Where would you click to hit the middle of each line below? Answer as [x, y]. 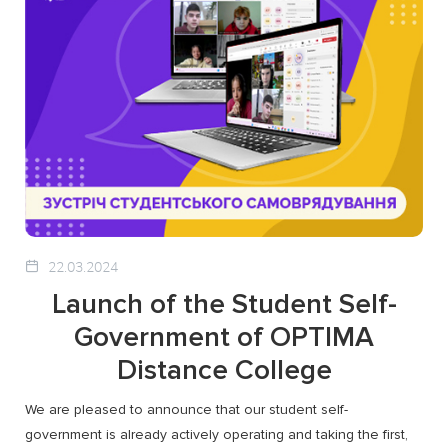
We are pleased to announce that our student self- [186, 410]
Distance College [224, 370]
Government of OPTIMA [224, 337]
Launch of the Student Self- [224, 304]
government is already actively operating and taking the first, [216, 435]
